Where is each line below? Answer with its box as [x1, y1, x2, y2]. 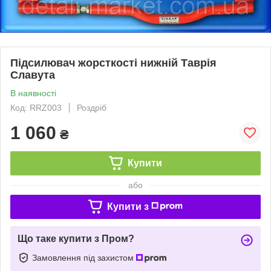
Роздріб [77, 102, 106, 113]
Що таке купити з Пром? [18, 233, 134, 244]
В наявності [10, 88, 56, 98]
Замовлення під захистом [32, 252, 136, 263]
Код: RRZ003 [10, 102, 62, 113]
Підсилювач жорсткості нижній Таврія [10, 56, 217, 69]
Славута [10, 68, 55, 81]
